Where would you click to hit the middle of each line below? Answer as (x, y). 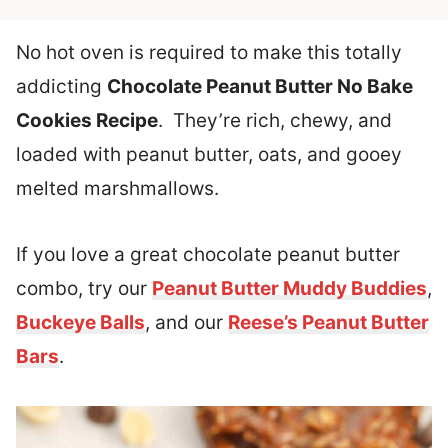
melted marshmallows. (117, 188)
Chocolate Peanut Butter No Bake (260, 86)
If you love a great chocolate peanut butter (208, 254)
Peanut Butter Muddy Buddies (289, 288)
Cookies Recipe (87, 120)
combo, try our (84, 288)
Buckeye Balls (80, 322)
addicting (61, 86)
